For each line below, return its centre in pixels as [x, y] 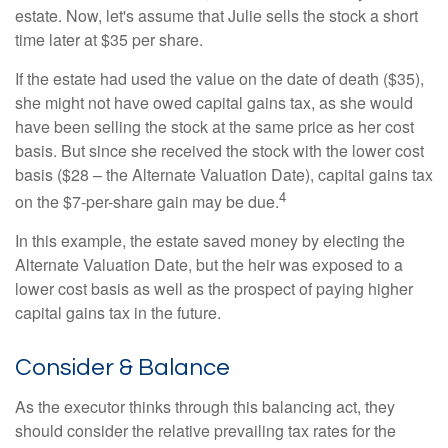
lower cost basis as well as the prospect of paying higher [214, 288]
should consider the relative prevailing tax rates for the [205, 430]
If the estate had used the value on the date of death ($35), [219, 78]
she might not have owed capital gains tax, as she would [214, 102]
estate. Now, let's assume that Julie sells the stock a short [216, 15]
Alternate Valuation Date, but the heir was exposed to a [209, 264]
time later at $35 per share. [109, 39]
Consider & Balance [122, 367]
